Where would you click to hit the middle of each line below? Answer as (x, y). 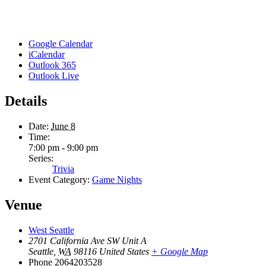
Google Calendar (61, 43)
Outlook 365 (52, 65)
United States (124, 251)
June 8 (63, 126)
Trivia (63, 169)
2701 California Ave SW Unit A (88, 240)
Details (26, 101)
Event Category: (59, 179)
